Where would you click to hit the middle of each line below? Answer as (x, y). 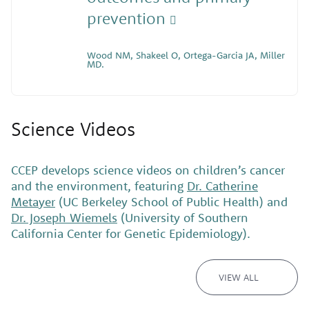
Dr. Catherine (222, 186)
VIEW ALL (239, 277)
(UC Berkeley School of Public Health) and (171, 202)
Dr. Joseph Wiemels (64, 218)
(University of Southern (183, 218)
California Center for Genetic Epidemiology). (131, 234)
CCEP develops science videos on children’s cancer (148, 170)
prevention (128, 18)
